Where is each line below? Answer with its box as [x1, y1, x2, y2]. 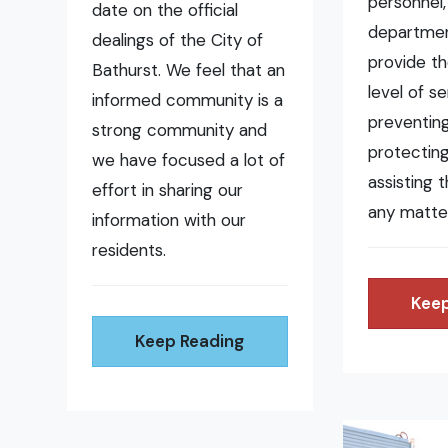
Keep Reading [135, 330, 245, 353]
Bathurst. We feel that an [92, 59, 286, 82]
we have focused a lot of [92, 149, 286, 172]
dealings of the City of [92, 29, 264, 52]
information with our [92, 209, 247, 232]
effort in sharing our [92, 179, 244, 202]
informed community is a [92, 89, 284, 112]
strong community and [92, 119, 268, 142]
